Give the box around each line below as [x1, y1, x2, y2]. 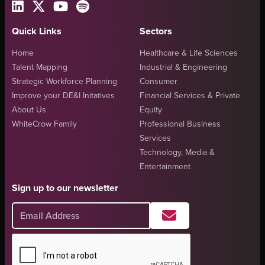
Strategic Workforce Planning [12, 75, 117, 88]
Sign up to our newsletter [12, 181, 118, 195]
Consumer [140, 75, 177, 88]
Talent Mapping [12, 61, 67, 73]
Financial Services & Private [140, 89, 240, 102]
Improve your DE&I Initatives [12, 89, 115, 102]
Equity [140, 104, 162, 116]
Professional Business [140, 118, 221, 130]
